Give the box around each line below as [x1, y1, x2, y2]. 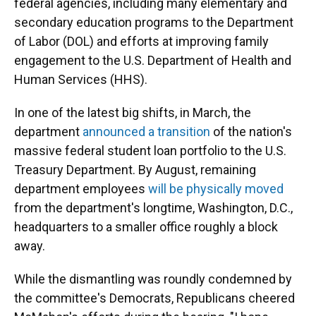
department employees [14, 181, 148, 196]
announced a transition [83, 124, 210, 139]
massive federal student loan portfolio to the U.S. [14, 143, 286, 158]
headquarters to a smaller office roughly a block [14, 219, 278, 234]
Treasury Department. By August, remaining [14, 162, 256, 177]
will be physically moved [148, 181, 284, 196]
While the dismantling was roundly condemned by [14, 272, 292, 286]
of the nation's [210, 124, 292, 139]
